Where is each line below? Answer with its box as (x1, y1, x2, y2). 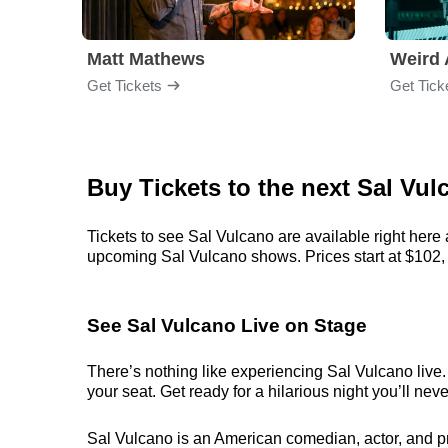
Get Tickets (87, 76, 162, 94)
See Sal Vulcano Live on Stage (87, 315, 367, 336)
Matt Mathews (87, 49, 205, 69)
